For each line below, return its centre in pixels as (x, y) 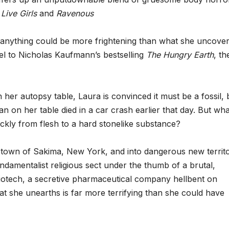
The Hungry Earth (180, 55)
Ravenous (75, 14)
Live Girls (19, 14)
